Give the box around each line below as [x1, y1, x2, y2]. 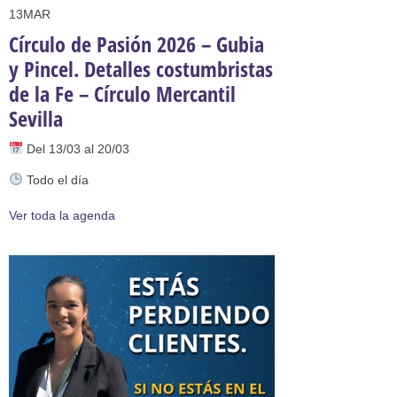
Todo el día [22, 173, 89, 187]
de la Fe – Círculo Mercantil [9, 79, 236, 108]
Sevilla [9, 104, 63, 133]
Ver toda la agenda [9, 208, 115, 222]
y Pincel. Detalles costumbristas [9, 54, 273, 83]
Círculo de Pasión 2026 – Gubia [9, 29, 264, 58]
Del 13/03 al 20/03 [22, 142, 129, 156]
